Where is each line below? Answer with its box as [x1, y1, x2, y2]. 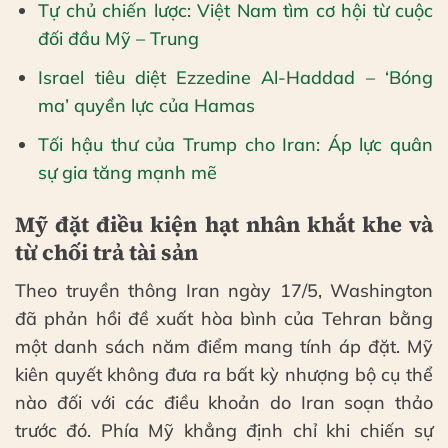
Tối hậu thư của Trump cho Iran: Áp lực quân [38, 132, 433, 156]
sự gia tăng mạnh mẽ [38, 160, 218, 184]
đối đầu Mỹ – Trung [38, 27, 200, 51]
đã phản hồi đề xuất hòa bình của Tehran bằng [15, 307, 433, 331]
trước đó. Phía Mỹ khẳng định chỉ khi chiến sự [15, 419, 433, 443]
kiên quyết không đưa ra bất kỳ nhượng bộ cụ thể [15, 363, 433, 387]
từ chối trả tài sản [15, 237, 198, 268]
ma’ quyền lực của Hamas [38, 94, 256, 118]
